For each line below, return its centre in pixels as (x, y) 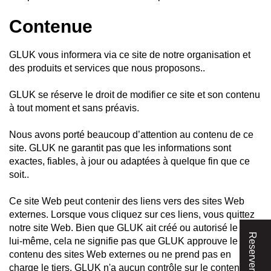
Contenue (51, 26)
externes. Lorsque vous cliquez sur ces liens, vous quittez (132, 214)
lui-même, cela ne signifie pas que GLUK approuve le (123, 241)
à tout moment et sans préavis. (74, 108)
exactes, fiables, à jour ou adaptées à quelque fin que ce (129, 161)
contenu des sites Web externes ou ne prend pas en (120, 254)
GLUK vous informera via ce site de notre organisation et (130, 55)
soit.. (19, 175)
